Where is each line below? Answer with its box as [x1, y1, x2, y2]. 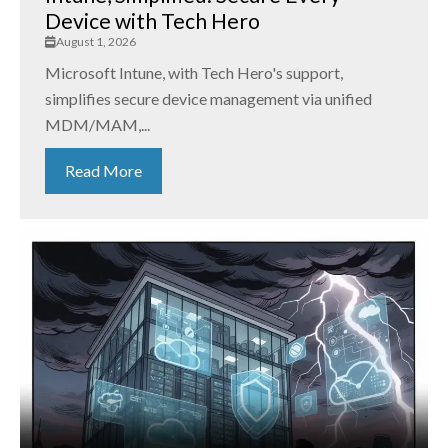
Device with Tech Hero [45, 8, 260, 34]
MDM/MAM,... [45, 115, 150, 135]
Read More [65, 161, 142, 181]
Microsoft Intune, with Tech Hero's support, [45, 63, 343, 83]
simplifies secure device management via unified [45, 89, 372, 109]
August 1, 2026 [56, 34, 136, 50]
